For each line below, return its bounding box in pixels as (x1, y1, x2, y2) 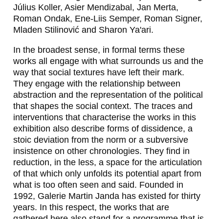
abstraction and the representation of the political (13, 89, 203, 100)
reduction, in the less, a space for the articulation (13, 157, 202, 167)
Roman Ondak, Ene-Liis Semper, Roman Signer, (13, 13, 202, 23)
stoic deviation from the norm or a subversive (13, 134, 188, 145)
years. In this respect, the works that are (13, 202, 169, 212)
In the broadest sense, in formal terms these (13, 44, 185, 55)
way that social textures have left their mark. (13, 67, 184, 77)
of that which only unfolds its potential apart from (13, 168, 201, 178)
